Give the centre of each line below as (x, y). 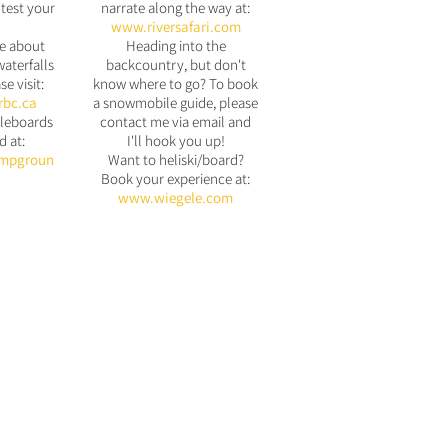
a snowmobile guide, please (175, 102)
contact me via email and (175, 121)
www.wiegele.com (175, 197)
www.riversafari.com (175, 26)
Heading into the (175, 45)
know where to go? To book (175, 83)
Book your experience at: (175, 178)
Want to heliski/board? (175, 159)
